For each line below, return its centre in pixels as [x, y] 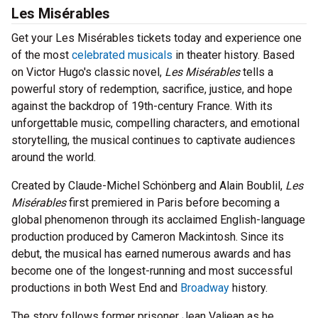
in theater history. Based [234, 55]
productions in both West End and [96, 288]
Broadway [205, 288]
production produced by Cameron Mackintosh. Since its [148, 237]
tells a [257, 72]
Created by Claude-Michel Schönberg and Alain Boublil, [148, 186]
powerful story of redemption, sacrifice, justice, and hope [152, 89]
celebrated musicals [122, 55]
